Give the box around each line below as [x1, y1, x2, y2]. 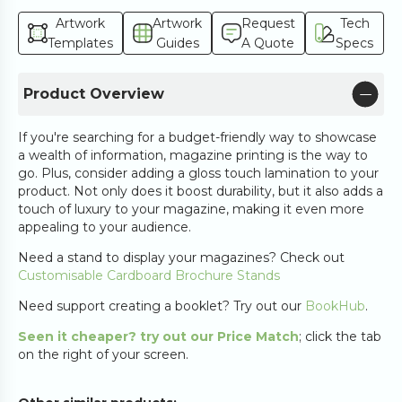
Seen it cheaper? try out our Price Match [18, 328, 299, 345]
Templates [48, 35, 113, 51]
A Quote [241, 35, 294, 51]
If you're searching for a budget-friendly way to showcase [18, 129, 377, 145]
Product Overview [23, 85, 164, 102]
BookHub [305, 298, 365, 314]
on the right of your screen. [18, 346, 188, 363]
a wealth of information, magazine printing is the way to [18, 147, 368, 163]
